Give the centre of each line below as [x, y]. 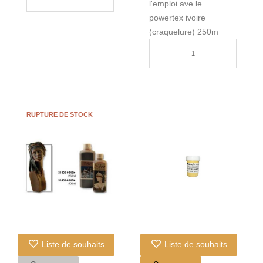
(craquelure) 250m [184, 32]
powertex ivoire [177, 18]
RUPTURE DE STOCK [60, 114]
